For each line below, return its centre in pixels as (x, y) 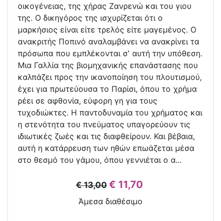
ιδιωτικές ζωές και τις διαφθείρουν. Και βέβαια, (106, 136)
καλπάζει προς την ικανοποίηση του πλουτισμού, (110, 77)
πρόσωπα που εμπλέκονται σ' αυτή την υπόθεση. (110, 54)
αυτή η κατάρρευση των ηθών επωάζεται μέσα (106, 148)
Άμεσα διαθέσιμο (110, 202)
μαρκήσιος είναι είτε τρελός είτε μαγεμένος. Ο (107, 30)
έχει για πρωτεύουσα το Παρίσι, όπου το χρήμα (107, 89)
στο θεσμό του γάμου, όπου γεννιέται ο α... (100, 160)
